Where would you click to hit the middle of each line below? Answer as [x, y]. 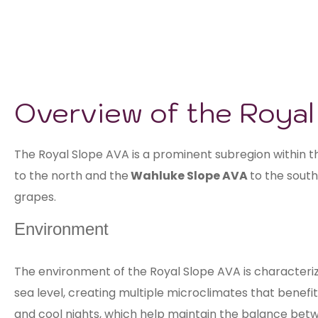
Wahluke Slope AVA [189, 176]
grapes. [35, 197]
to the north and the [71, 176]
